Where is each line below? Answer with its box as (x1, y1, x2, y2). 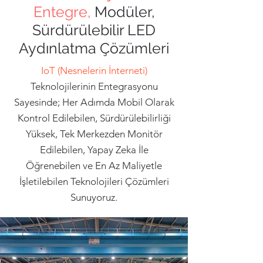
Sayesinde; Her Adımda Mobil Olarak (14, 96, 174, 108)
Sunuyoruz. (70, 191, 117, 203)
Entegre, (33, 3, 95, 21)
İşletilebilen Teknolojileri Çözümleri (19, 176, 169, 187)
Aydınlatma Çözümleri (19, 39, 169, 57)
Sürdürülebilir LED (32, 21, 156, 39)
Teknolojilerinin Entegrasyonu (30, 80, 158, 92)
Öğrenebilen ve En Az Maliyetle (26, 160, 162, 171)
